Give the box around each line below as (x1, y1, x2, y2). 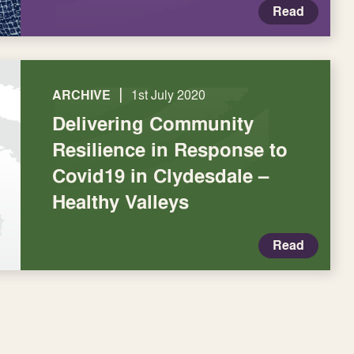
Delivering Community (52, 110, 254, 137)
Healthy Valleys (52, 188, 189, 215)
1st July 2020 (131, 86, 205, 104)
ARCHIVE (52, 86, 111, 104)
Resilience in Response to (52, 136, 288, 163)
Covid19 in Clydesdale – (52, 162, 269, 189)
